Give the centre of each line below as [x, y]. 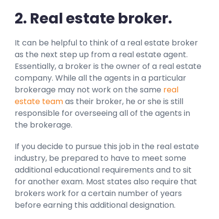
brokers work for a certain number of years [98, 194]
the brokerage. [44, 125]
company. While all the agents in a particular [100, 78]
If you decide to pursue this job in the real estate [107, 147]
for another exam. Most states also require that [106, 182]
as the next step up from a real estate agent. [101, 55]
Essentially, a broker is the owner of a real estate [108, 66]
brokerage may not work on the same [89, 90]
